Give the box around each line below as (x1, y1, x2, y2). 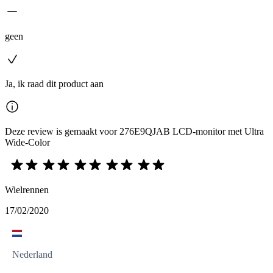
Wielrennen (5, 185, 49, 195)
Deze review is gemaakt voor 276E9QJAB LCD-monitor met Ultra (5, 126, 264, 136)
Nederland (12, 249, 52, 260)
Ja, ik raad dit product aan (5, 79, 104, 89)
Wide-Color (5, 137, 50, 147)
